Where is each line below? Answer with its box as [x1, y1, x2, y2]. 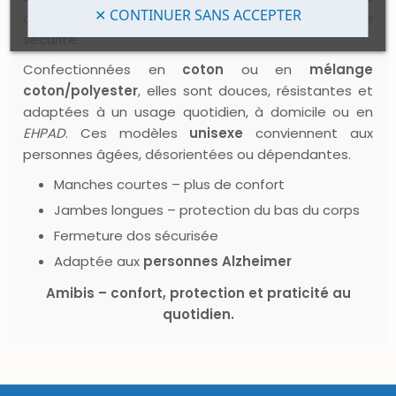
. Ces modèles [65, 123, 190, 142]
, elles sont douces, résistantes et [138, 80, 373, 100]
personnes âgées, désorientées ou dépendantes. [23, 144, 351, 164]
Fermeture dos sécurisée [54, 225, 218, 245]
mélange [309, 59, 374, 79]
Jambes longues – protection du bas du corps [54, 200, 360, 219]
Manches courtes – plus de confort [54, 174, 285, 194]
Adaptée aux [54, 251, 143, 270]
